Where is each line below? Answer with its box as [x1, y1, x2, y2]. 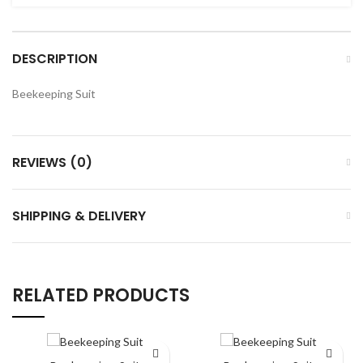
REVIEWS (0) [12, 152, 92, 172]
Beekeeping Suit [12, 86, 96, 100]
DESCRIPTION [12, 49, 97, 68]
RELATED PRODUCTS [12, 282, 190, 308]
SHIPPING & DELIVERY [12, 206, 146, 225]
